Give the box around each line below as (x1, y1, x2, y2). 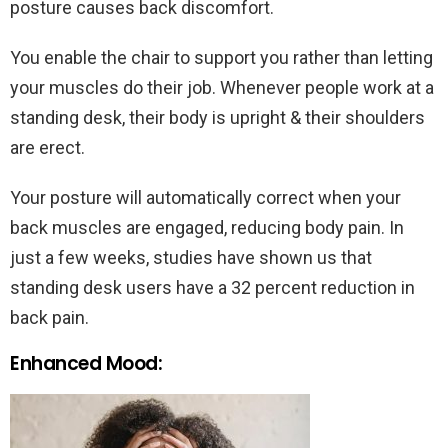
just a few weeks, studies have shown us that (10, 246, 372, 268)
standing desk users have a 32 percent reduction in (10, 276, 415, 298)
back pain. (10, 306, 89, 328)
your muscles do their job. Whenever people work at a (10, 76, 434, 98)
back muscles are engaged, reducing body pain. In (10, 216, 404, 238)
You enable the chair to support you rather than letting (10, 46, 433, 68)
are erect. (10, 136, 85, 158)
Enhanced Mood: (10, 349, 163, 377)
